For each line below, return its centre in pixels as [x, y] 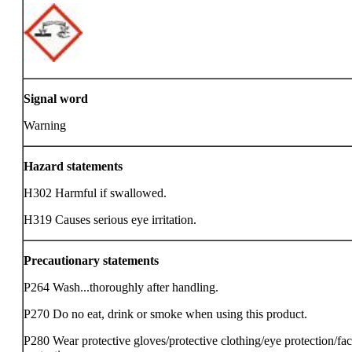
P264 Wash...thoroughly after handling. [121, 287]
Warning [45, 125]
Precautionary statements [91, 260]
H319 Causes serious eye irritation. [110, 220]
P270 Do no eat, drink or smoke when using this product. [165, 314]
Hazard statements [73, 166]
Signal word [56, 99]
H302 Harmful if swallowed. [95, 193]
